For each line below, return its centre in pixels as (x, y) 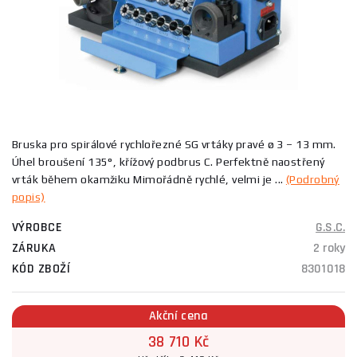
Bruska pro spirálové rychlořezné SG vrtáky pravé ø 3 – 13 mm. (174, 144)
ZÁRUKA (34, 248)
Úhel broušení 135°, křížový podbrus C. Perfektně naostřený (169, 162)
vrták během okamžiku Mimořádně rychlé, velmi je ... (149, 179)
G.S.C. (330, 228)
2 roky (329, 248)
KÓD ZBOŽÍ (41, 269)
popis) (29, 197)
